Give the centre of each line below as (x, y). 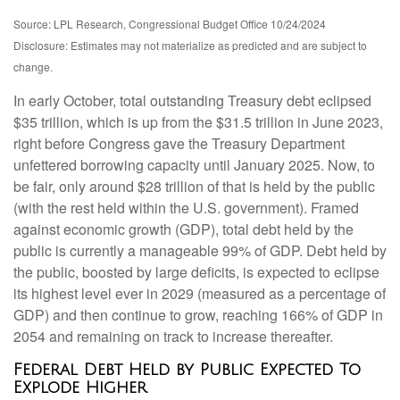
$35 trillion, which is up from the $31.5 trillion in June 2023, (198, 122)
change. (33, 67)
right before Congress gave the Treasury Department (179, 144)
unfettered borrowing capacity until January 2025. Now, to (194, 165)
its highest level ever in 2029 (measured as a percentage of (200, 294)
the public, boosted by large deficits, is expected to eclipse (196, 272)
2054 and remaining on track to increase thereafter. (173, 337)
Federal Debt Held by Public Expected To (187, 370)
